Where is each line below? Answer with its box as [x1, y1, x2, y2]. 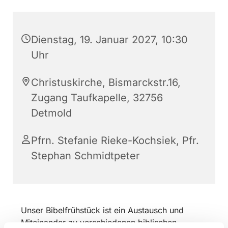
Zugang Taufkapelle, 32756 [31, 92, 163, 104]
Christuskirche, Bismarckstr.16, [31, 76, 181, 89]
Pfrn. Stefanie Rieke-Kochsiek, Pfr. [31, 134, 199, 147]
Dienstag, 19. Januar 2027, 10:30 [31, 34, 188, 46]
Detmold [31, 107, 72, 120]
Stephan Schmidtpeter [31, 150, 140, 162]
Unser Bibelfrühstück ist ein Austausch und [21, 205, 184, 216]
